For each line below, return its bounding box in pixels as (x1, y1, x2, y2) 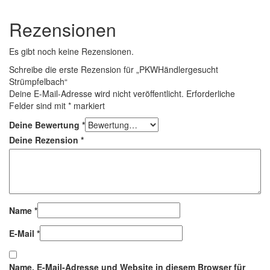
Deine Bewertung (9, 118, 82, 131)
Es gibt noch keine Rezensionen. (9, 45, 134, 57)
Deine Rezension (9, 133, 81, 146)
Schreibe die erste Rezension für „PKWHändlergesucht (9, 63, 218, 75)
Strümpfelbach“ (9, 75, 67, 87)
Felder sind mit (9, 99, 68, 111)
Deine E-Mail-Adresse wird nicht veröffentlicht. (9, 87, 184, 99)
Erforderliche (186, 87, 235, 99)
